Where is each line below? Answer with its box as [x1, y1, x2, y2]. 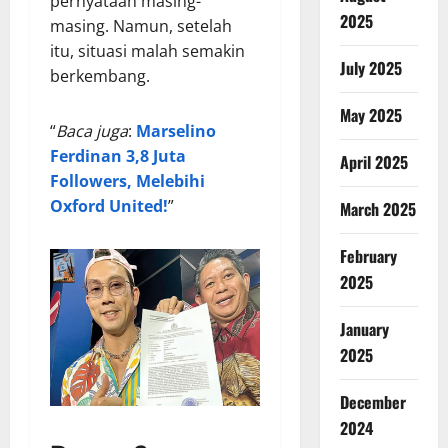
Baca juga [56, 120, 128, 142]
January [339, 317, 389, 341]
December [339, 390, 406, 414]
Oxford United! [50, 195, 168, 217]
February [339, 244, 397, 268]
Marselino [136, 120, 216, 142]
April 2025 [339, 150, 408, 174]
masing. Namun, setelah [50, 15, 232, 37]
